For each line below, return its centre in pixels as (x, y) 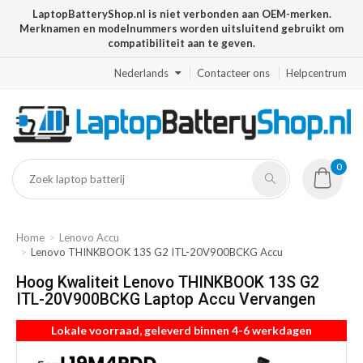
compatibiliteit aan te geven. (181, 43)
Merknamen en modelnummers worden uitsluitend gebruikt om (181, 28)
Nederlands (141, 73)
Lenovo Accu (89, 238)
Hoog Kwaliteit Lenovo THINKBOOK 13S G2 (168, 283)
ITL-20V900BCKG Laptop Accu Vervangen (166, 300)
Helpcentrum (316, 73)
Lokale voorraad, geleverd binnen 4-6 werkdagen (181, 331)
